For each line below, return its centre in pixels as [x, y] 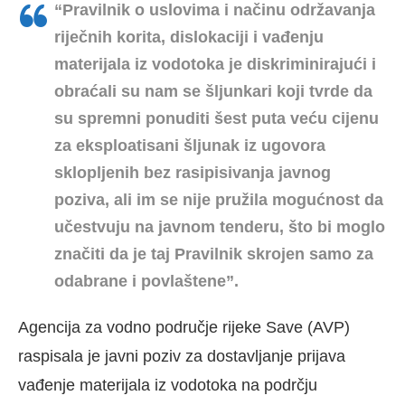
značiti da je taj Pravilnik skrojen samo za [214, 254]
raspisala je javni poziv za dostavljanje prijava [182, 357]
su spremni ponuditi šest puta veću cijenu [217, 119]
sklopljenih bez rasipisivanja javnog [193, 173]
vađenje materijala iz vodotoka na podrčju [168, 386]
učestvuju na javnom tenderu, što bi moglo [220, 227]
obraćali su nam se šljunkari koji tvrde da [213, 92]
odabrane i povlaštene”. [146, 282]
